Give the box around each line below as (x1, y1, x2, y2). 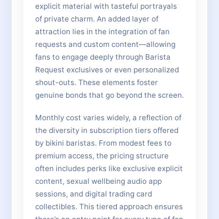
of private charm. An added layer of (35, 14, 158, 23)
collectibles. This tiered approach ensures (35, 202, 183, 211)
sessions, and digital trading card (35, 189, 152, 198)
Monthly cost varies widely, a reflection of (35, 113, 181, 122)
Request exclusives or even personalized (35, 65, 179, 74)
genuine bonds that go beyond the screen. (35, 90, 184, 100)
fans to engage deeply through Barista (35, 52, 171, 62)
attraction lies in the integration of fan (35, 27, 170, 36)
